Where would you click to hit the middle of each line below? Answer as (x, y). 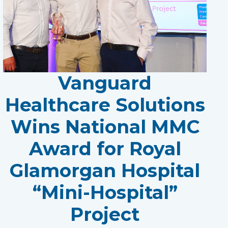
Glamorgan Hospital (105, 170)
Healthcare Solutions (105, 105)
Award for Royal (105, 148)
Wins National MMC (105, 126)
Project (105, 214)
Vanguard (105, 83)
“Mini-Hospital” (105, 192)
